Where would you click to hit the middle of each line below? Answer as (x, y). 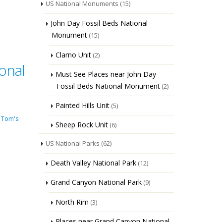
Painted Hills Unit (82, 105)
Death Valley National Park (93, 163)
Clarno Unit (73, 55)
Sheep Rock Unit (82, 125)
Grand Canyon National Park (96, 182)
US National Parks (72, 143)
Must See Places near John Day (106, 74)
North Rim (72, 202)
